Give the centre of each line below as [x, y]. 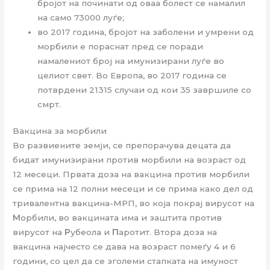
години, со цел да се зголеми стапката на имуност [126, 261]
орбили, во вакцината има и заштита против [121, 218]
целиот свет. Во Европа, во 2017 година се [132, 75]
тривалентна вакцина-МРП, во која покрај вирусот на [134, 203]
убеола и [92, 232]
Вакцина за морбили [60, 131]
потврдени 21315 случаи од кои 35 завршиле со [145, 89]
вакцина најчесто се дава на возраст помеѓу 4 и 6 [124, 247]
